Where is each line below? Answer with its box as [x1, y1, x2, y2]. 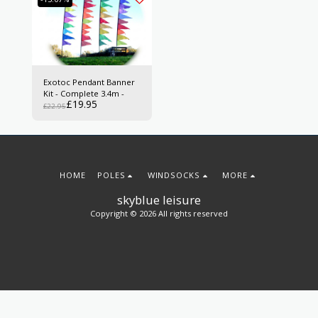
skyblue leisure [117, 191, 201, 208]
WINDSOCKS [147, 169, 200, 180]
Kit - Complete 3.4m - [101, 88, 124, 99]
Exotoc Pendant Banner [43, 77, 135, 88]
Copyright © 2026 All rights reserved [90, 207, 228, 219]
